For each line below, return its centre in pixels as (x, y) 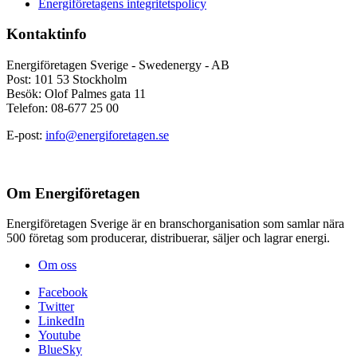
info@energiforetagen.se (107, 135)
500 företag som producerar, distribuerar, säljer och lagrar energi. (170, 238)
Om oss (57, 265)
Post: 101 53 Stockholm (67, 79)
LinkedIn (61, 321)
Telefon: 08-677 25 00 (63, 108)
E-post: (26, 135)
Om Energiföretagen (73, 193)
